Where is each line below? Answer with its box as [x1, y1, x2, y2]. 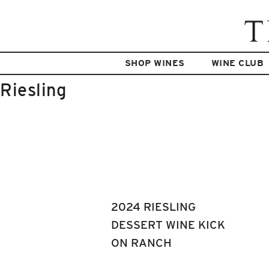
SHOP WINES [124, 57, 185, 68]
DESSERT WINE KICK [111, 218, 225, 232]
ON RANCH [111, 236, 172, 250]
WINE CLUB [211, 57, 264, 68]
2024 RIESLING [111, 200, 196, 214]
